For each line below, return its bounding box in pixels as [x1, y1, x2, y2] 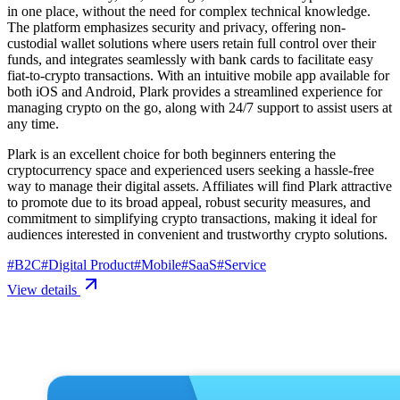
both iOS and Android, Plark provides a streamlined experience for [7, 83, 382, 99]
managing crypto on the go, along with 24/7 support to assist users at [7, 99, 392, 115]
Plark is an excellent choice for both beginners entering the [7, 146, 336, 162]
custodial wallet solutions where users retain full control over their [7, 35, 376, 51]
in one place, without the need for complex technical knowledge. [7, 3, 371, 19]
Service [224, 256, 266, 272]
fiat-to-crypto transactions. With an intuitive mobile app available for [7, 67, 389, 83]
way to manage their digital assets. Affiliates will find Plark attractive [7, 178, 392, 194]
